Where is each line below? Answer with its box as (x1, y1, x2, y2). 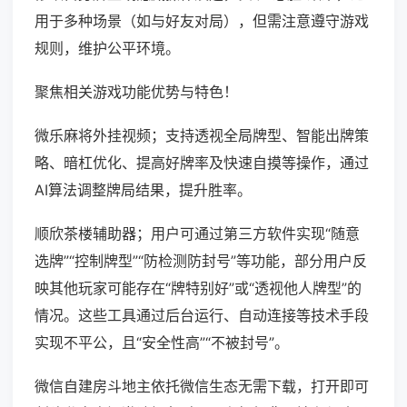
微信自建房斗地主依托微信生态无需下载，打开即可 (35, 377, 369, 396)
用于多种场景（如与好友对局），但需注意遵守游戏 (35, 12, 369, 31)
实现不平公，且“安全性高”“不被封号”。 (35, 333, 289, 352)
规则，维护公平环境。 (35, 39, 180, 58)
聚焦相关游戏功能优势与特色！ (35, 83, 238, 102)
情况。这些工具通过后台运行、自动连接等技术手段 (35, 306, 369, 325)
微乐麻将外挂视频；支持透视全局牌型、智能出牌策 (35, 126, 369, 145)
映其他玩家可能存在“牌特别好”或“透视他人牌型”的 (35, 279, 362, 298)
